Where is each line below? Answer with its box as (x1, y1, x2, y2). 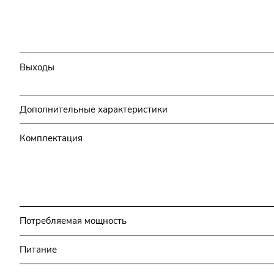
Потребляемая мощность (20, 214, 127, 227)
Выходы (20, 61, 54, 73)
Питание (20, 243, 57, 256)
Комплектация (20, 131, 83, 144)
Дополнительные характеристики (20, 103, 168, 116)
